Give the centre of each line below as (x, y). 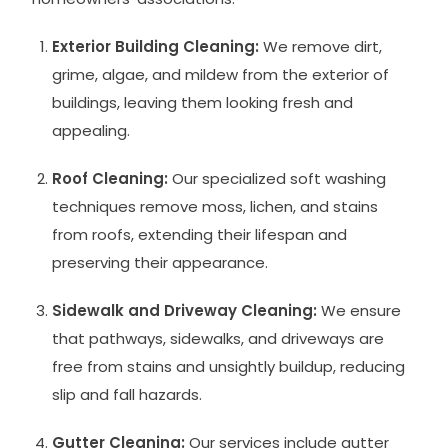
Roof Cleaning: (110, 178)
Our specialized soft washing (277, 178)
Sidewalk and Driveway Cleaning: (185, 310)
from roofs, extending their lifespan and (200, 234)
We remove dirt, (321, 46)
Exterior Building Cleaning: (156, 46)
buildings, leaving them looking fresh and (203, 102)
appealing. (91, 130)
